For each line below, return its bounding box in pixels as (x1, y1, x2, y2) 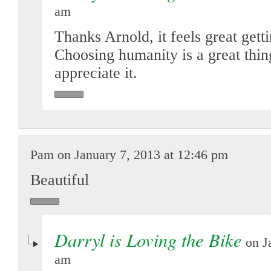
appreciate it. (54, 64, 137, 82)
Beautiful (30, 171, 89, 189)
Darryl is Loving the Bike (54, 226, 242, 252)
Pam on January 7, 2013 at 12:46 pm (30, 146, 228, 162)
